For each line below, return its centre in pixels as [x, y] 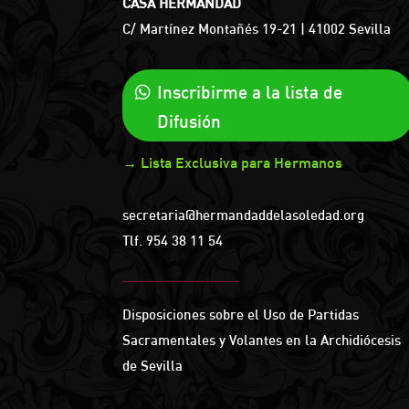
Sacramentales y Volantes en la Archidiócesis [262, 340]
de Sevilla [153, 365]
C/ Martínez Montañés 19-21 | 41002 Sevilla [257, 29]
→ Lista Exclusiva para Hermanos [233, 163]
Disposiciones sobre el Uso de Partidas [241, 314]
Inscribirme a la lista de [250, 93]
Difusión [189, 122]
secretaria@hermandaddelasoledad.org [244, 215]
